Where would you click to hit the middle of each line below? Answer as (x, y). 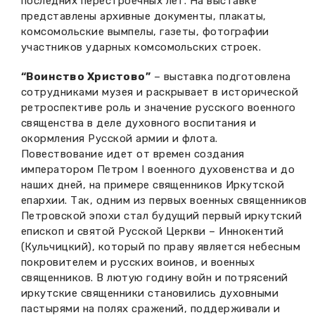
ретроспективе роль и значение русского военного (159, 108)
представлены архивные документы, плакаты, (144, 16)
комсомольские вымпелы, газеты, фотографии (145, 32)
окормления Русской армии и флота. (120, 139)
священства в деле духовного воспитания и (139, 123)
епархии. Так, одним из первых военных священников (164, 200)
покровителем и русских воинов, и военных (138, 262)
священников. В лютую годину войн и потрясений (155, 278)
